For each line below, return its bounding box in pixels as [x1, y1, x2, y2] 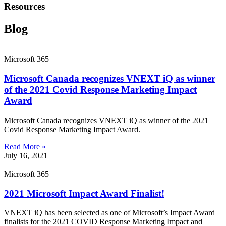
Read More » [4, 142, 46, 151]
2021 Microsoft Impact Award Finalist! [4, 188, 164, 199]
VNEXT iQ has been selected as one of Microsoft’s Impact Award [4, 208, 215, 217]
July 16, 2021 [4, 151, 47, 160]
